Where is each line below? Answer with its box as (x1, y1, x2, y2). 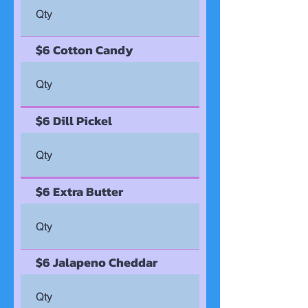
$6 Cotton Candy (36, 41, 133, 59)
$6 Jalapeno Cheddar (36, 253, 157, 272)
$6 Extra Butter (36, 182, 123, 201)
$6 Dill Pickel (36, 111, 112, 130)
